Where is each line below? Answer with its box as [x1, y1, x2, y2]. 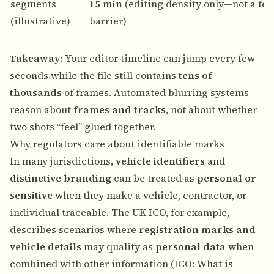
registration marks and [139, 223, 256, 237]
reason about [10, 103, 73, 117]
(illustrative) [10, 14, 70, 28]
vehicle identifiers [116, 154, 205, 168]
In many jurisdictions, [10, 154, 116, 168]
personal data [155, 240, 226, 254]
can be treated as [111, 171, 197, 185]
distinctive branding [10, 171, 111, 185]
